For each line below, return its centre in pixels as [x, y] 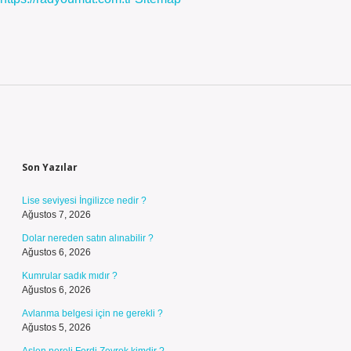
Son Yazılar [50, 167]
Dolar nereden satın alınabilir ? [88, 238]
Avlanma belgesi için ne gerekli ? [92, 313]
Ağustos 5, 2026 [56, 327]
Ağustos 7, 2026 [56, 215]
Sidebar [63, 137]
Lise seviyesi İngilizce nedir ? [84, 201]
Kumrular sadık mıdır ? [70, 276]
